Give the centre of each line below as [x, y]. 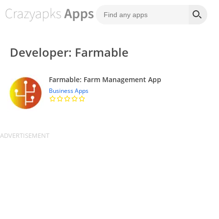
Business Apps [69, 91]
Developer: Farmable [69, 52]
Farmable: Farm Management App [105, 79]
